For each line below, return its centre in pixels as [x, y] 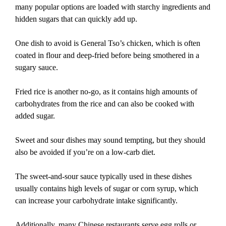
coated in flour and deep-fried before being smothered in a [107, 55]
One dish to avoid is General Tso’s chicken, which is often [108, 43]
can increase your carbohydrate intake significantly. [96, 201]
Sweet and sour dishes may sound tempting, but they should [110, 140]
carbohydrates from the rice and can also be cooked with [105, 104]
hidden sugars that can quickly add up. [76, 19]
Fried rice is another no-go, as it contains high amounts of [106, 92]
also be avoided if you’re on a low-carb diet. [85, 152]
